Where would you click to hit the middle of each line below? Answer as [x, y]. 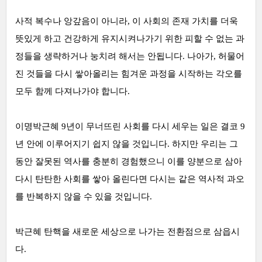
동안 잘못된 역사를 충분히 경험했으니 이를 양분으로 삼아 [129, 161]
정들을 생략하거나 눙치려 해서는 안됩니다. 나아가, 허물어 [130, 56]
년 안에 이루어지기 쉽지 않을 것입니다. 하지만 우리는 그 [127, 144]
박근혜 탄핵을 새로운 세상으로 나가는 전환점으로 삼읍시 [127, 232]
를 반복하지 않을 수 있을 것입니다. [84, 196]
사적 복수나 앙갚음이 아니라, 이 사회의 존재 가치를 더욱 [127, 21]
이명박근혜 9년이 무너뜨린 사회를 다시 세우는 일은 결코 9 [130, 126]
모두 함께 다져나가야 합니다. [73, 91]
